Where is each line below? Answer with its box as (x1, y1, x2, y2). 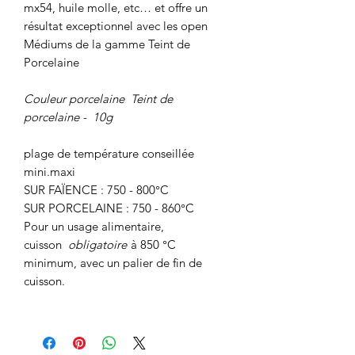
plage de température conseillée (24, 146, 194, 162)
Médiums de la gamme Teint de (24, 36, 190, 52)
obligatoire (68, 237, 127, 253)
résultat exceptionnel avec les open (24, 18, 208, 34)
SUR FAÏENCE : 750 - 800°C (24, 182, 169, 198)
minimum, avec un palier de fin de (24, 255, 202, 271)
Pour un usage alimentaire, (24, 219, 164, 235)
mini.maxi (24, 164, 78, 180)
